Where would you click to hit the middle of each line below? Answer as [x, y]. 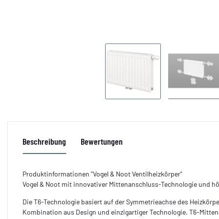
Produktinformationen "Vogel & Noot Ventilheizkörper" [102, 174]
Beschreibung [44, 141]
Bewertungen [102, 141]
